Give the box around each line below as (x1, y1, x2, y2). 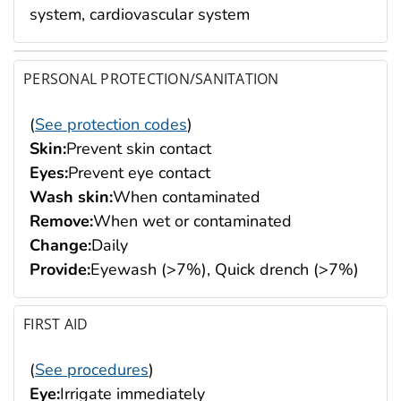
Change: (30, 234, 91, 256)
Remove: (30, 209, 93, 232)
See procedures (35, 359, 149, 381)
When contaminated (113, 185, 260, 208)
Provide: (30, 258, 90, 280)
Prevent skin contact (66, 137, 211, 159)
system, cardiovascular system (30, 3, 250, 25)
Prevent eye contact (68, 161, 210, 183)
